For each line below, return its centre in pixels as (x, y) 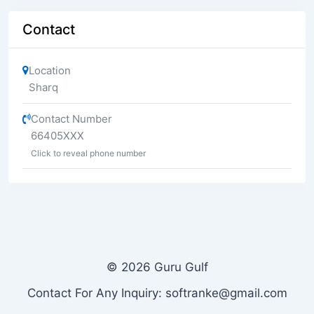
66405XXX (57, 135)
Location (50, 70)
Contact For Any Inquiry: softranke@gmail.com (157, 293)
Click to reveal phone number (88, 153)
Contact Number (71, 118)
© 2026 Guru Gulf (157, 267)
